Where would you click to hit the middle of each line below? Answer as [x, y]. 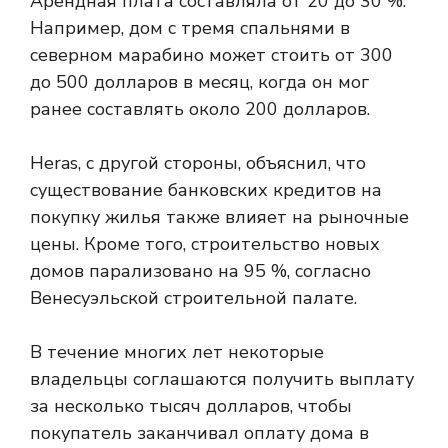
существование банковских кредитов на [206, 190]
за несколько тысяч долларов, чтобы [191, 406]
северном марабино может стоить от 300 [211, 55]
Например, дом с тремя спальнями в [190, 28]
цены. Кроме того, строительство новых [205, 244]
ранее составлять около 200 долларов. [200, 109]
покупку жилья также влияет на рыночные [219, 217]
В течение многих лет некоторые [177, 352]
